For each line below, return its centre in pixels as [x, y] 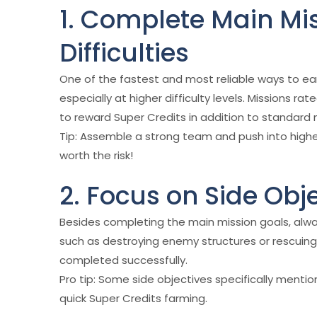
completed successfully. [123, 260]
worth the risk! [96, 155]
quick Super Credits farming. [133, 298]
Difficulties [124, 53]
